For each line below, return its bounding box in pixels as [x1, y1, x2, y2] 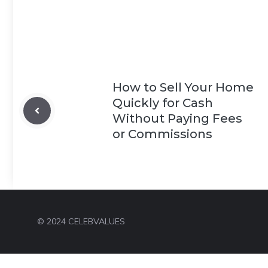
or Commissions [112, 127, 212, 142]
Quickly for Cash [112, 96, 213, 111]
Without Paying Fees [112, 111, 242, 126]
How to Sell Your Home [112, 80, 254, 95]
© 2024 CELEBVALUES [37, 216, 125, 227]
